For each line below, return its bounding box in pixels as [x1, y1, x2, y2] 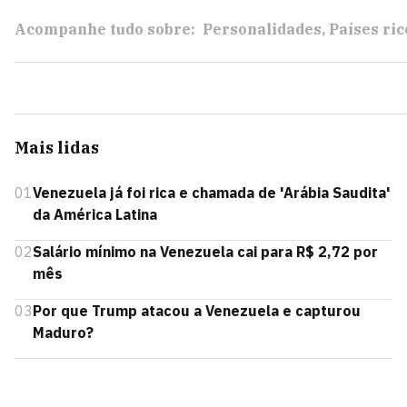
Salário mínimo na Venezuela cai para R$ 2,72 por [33, 243, 378, 261]
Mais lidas [15, 137, 99, 158]
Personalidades [203, 20, 322, 38]
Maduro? [33, 323, 94, 342]
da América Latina [33, 205, 157, 223]
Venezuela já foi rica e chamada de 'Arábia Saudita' [33, 184, 391, 202]
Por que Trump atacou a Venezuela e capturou [33, 302, 361, 320]
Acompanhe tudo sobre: [15, 20, 195, 38]
